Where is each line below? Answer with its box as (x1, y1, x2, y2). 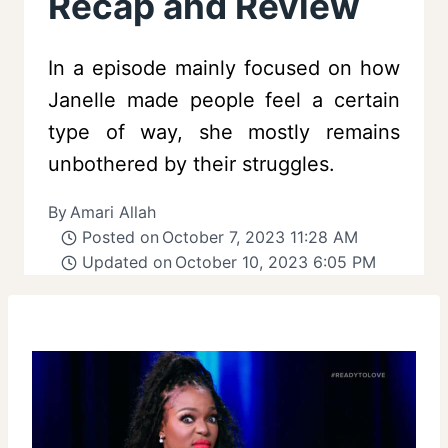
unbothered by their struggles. (48, 152, 335, 177)
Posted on (81, 227, 159, 248)
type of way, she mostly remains (48, 120, 400, 145)
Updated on (81, 252, 172, 273)
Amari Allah (70, 202, 157, 223)
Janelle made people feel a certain (48, 88, 400, 113)
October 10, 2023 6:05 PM (174, 252, 376, 273)
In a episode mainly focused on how (48, 56, 400, 81)
